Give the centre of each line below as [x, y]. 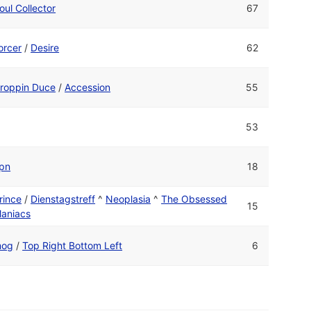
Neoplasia [128, 199]
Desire [45, 47]
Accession [88, 87]
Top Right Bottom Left [73, 245]
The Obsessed [194, 199]
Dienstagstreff [63, 199]
